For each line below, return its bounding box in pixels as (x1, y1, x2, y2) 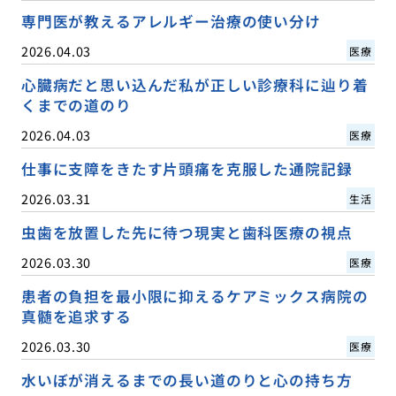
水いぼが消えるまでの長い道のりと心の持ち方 (20, 369, 353, 392)
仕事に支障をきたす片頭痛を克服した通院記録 (20, 157, 353, 179)
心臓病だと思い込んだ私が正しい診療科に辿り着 (20, 73, 369, 95)
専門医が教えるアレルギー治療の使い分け (20, 10, 321, 32)
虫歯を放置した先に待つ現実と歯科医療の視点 (20, 221, 353, 243)
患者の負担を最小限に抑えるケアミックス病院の (20, 285, 369, 307)
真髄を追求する (20, 305, 132, 327)
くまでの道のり (20, 94, 132, 116)
